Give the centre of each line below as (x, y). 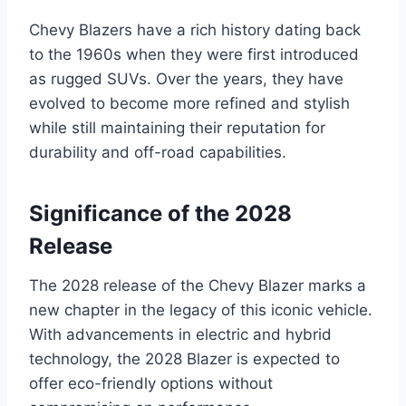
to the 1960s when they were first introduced (194, 54)
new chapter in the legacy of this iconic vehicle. (201, 309)
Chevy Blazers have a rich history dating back (195, 29)
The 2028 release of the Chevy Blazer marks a (198, 285)
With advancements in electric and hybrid (180, 334)
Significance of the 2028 (160, 213)
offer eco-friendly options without (151, 383)
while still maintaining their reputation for (177, 127)
